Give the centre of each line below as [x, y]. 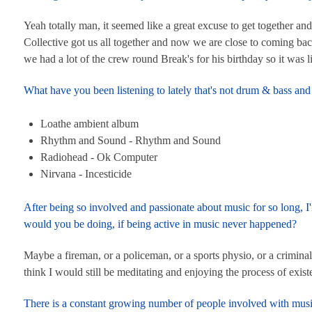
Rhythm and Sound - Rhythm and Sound [131, 141]
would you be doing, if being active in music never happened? [160, 224]
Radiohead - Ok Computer [99, 157]
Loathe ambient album [89, 124]
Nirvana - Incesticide [86, 174]
